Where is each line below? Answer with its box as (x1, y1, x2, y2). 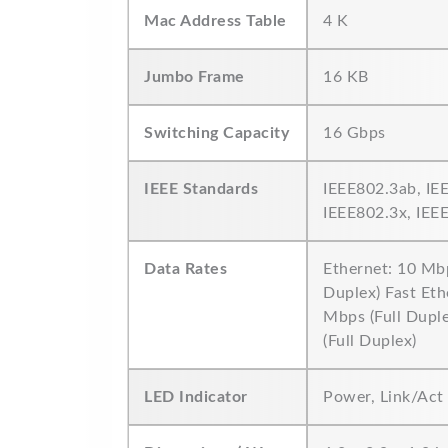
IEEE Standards (144, 181, 258, 197)
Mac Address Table (144, 13, 287, 29)
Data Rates (144, 261, 227, 277)
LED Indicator (144, 389, 248, 405)
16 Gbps (323, 125, 386, 141)
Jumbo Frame (144, 69, 245, 85)
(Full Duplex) (323, 333, 417, 349)
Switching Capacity (144, 125, 289, 141)
